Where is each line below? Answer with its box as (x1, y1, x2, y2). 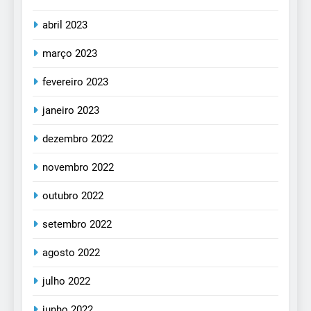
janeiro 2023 (42, 104, 99, 117)
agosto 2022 (42, 246, 100, 260)
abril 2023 (42, 19, 87, 32)
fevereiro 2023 (42, 76, 108, 89)
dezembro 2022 (42, 133, 113, 146)
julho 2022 (42, 275, 90, 288)
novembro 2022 (42, 161, 114, 174)
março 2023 (42, 47, 97, 60)
